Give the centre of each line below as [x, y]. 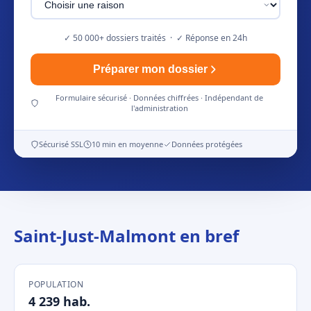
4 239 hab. [59, 301]
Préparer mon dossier [150, 69]
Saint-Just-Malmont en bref [126, 236]
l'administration [159, 108]
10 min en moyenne [127, 144]
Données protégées [207, 144]
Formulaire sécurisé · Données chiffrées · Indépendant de [160, 98]
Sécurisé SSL [61, 144]
